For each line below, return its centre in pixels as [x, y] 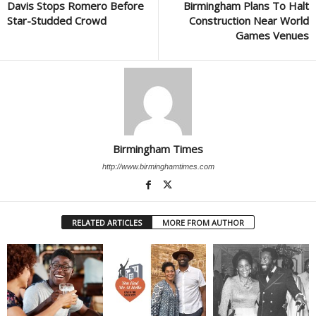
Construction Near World [249, 20]
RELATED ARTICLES [107, 222]
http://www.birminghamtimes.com [158, 166]
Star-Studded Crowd [57, 20]
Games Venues [272, 35]
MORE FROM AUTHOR [203, 222]
